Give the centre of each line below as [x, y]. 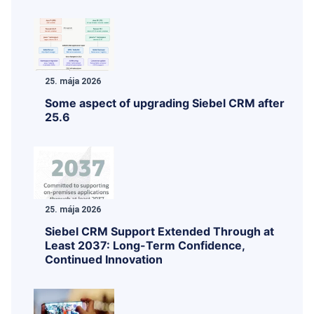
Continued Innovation [104, 259]
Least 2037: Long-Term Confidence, [145, 245]
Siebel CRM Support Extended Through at [159, 231]
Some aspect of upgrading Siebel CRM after [165, 103]
